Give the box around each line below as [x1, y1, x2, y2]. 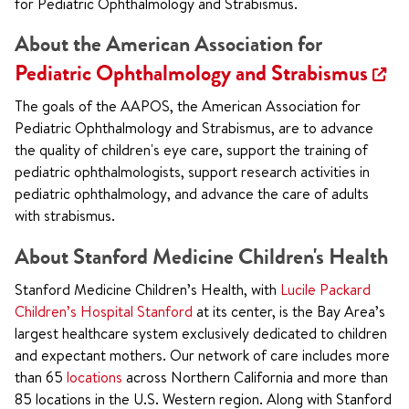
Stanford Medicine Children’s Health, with [15, 279, 280, 299]
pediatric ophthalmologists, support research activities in [15, 162, 370, 182]
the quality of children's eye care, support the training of [15, 140, 368, 160]
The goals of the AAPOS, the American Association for [15, 96, 361, 116]
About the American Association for [15, 29, 322, 58]
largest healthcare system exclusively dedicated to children [15, 323, 387, 343]
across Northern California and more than [122, 367, 388, 387]
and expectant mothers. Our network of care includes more [15, 345, 390, 365]
